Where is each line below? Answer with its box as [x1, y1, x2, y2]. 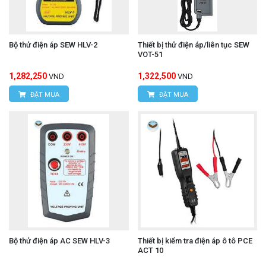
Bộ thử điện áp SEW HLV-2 [9, 40, 97, 49]
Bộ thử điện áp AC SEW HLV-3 [9, 236, 110, 246]
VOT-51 [137, 49, 163, 59]
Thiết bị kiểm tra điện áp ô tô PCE [137, 236, 252, 246]
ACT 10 [137, 246, 163, 255]
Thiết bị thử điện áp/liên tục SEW [137, 40, 249, 49]
